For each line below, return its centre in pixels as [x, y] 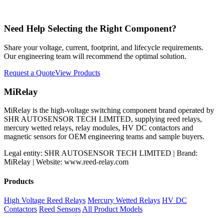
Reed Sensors [60, 209]
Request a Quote [29, 73]
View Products [78, 73]
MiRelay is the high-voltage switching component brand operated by [109, 110]
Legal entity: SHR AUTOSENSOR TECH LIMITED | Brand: [101, 153]
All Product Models [112, 209]
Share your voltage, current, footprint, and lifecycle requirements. [104, 47]
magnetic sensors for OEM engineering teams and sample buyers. [104, 137]
